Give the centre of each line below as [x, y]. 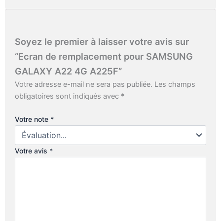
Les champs [175, 84]
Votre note [33, 119]
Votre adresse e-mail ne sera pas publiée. [84, 84]
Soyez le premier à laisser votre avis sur [102, 41]
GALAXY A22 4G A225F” [68, 71]
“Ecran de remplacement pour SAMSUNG [104, 56]
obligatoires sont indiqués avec [68, 96]
